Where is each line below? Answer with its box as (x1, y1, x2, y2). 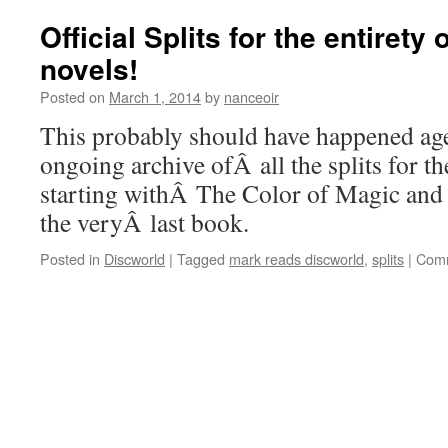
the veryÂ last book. (40, 205, 249, 239)
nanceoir (224, 86, 279, 107)
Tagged (177, 248, 225, 269)
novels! (40, 48, 138, 89)
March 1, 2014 (109, 86, 201, 107)
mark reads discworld (229, 248, 364, 269)
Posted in (40, 248, 100, 269)
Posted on (40, 86, 105, 107)
